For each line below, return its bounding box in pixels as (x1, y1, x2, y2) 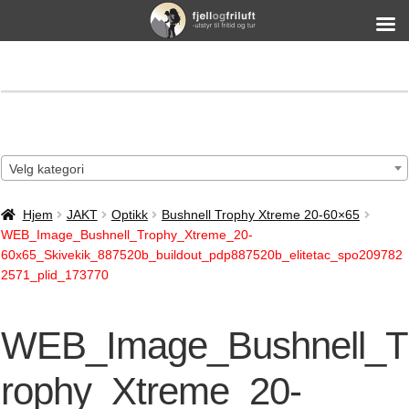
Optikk (110, 207, 148, 223)
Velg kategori (9, 162, 84, 177)
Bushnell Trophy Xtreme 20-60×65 (161, 207, 360, 223)
